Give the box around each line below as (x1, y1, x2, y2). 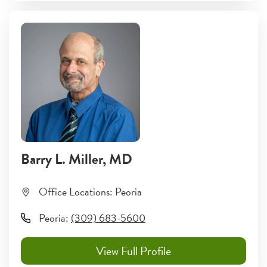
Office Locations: (39, 184, 113, 200)
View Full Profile (96, 242, 171, 260)
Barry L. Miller (21, 148, 103, 170)
